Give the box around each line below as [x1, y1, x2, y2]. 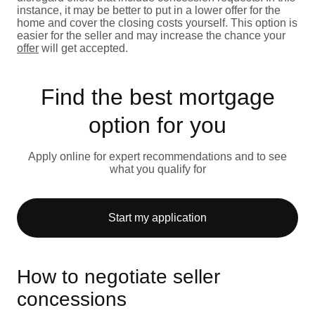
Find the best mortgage [40, 84, 275, 110]
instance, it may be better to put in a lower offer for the [17, 4, 281, 16]
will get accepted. [39, 41, 128, 54]
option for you [89, 112, 226, 138]
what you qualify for [109, 162, 206, 175]
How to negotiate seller [17, 265, 220, 288]
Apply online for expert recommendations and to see [28, 150, 287, 162]
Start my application [108, 211, 207, 224]
